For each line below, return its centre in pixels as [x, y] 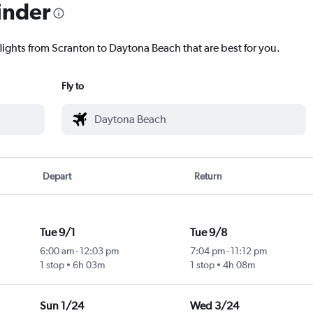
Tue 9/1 [57, 233]
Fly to [73, 86]
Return [208, 176]
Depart [57, 176]
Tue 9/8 [208, 233]
